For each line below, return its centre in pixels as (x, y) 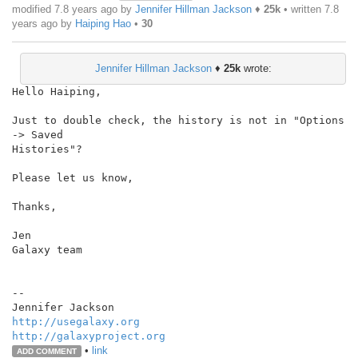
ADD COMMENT (46, 351)
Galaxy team (47, 249)
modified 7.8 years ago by (74, 9)
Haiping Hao (103, 23)
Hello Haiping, (57, 91)
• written (302, 9)
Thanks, (34, 206)
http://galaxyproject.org (89, 336)
